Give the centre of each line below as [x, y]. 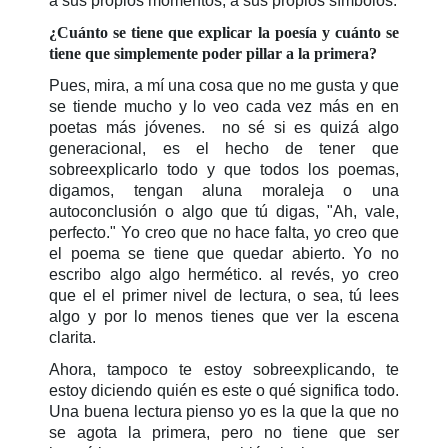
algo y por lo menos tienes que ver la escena [224, 316]
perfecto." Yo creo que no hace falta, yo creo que [224, 232]
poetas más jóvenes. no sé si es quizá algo [224, 127]
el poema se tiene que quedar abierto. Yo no [224, 253]
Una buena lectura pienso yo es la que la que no [224, 411]
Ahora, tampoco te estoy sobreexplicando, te [224, 369]
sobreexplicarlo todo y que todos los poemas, [224, 169]
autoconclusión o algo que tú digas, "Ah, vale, [224, 211]
